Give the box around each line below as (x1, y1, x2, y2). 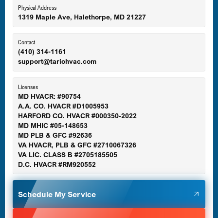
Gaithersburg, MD (32, 107, 81, 115)
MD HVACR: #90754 (18, 92, 81, 100)
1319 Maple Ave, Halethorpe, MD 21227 (18, 13, 146, 21)
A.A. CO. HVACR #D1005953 (18, 102, 109, 110)
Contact (18, 38, 35, 46)
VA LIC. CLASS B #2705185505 (18, 150, 117, 159)
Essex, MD (32, 72, 61, 81)
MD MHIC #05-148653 (18, 121, 88, 129)
